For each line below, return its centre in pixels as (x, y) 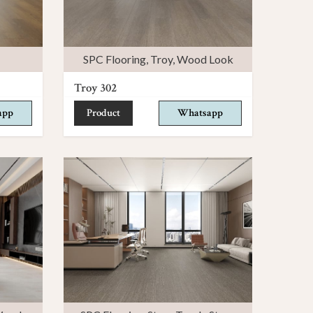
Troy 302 (95, 88)
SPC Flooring (114, 59)
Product (103, 112)
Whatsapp (200, 112)
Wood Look (205, 59)
